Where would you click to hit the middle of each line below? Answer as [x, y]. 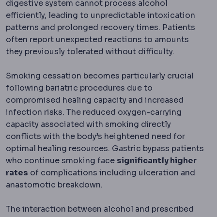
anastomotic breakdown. [54, 185]
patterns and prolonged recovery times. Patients [101, 27]
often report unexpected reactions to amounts [97, 39]
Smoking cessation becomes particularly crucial [100, 76]
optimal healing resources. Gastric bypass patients [105, 148]
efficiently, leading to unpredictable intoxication [101, 15]
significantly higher [157, 160]
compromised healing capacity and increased [95, 100]
